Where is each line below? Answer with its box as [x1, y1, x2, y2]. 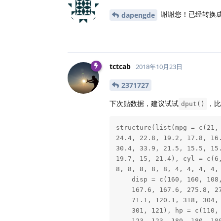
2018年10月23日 [136, 62, 183, 71]
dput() [181, 100, 205, 108]
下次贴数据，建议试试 [110, 99, 179, 109]
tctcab [110, 61, 131, 71]
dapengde [121, 10, 155, 20]
